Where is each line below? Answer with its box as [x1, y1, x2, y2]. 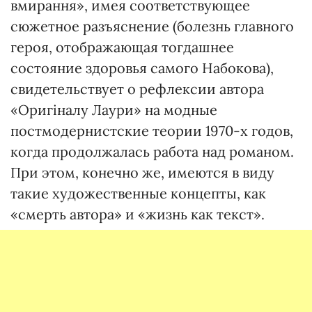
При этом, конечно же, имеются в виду [10, 164, 274, 181]
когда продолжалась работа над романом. [10, 143, 294, 160]
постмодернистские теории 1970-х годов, [10, 122, 293, 139]
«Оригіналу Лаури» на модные [10, 101, 217, 118]
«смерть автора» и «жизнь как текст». [10, 205, 265, 223]
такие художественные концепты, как [10, 185, 266, 202]
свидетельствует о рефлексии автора [10, 80, 264, 97]
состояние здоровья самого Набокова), [10, 59, 274, 77]
